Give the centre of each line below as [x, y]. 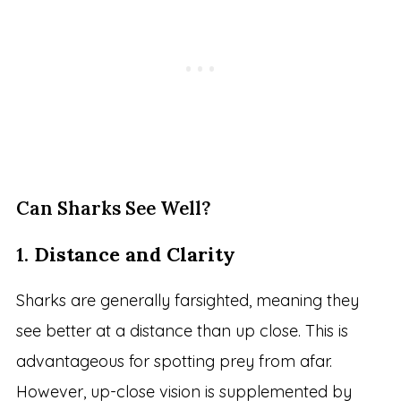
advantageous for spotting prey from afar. [174, 362]
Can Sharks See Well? [113, 209]
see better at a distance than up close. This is [182, 331]
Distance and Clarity [134, 255]
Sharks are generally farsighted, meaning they [187, 301]
